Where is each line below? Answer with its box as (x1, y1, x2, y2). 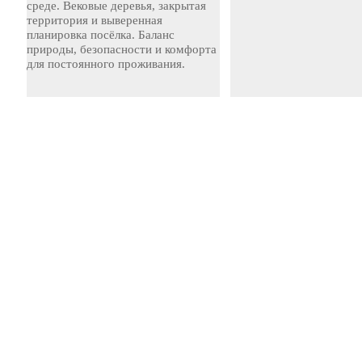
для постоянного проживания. (27, 57, 185, 70)
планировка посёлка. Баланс (27, 28, 175, 41)
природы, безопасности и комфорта (27, 43, 217, 56)
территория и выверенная (27, 14, 162, 27)
